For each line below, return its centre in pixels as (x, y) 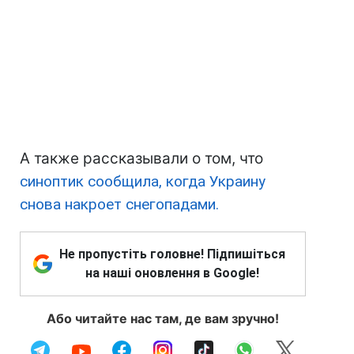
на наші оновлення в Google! (172, 273)
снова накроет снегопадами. (119, 205)
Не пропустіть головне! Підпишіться (172, 254)
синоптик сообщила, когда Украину (143, 182)
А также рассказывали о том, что (141, 159)
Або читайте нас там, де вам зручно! (163, 319)
